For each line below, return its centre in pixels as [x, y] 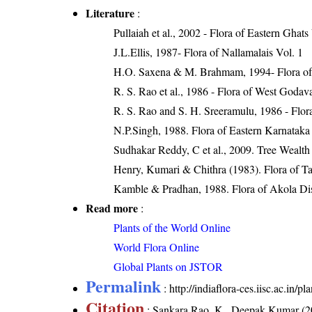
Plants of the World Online [172, 227]
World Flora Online [157, 247]
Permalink [124, 286]
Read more [112, 208]
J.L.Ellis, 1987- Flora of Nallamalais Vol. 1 [209, 52]
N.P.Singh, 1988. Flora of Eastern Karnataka [212, 130]
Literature [110, 13]
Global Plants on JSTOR [169, 266]
